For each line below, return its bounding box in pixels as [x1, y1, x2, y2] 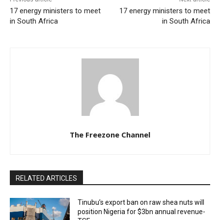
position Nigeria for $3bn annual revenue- [78, 207, 206, 216]
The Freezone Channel [70, 129, 150, 139]
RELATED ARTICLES [16, 174, 77, 182]
